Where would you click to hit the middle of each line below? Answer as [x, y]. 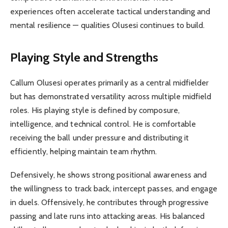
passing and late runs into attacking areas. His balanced [108, 216]
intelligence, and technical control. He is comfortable [103, 124]
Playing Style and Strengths [84, 58]
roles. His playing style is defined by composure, [95, 110]
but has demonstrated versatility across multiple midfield [111, 97]
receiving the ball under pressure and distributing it [100, 138]
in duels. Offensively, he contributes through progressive [110, 203]
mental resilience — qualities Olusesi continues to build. [108, 25]
